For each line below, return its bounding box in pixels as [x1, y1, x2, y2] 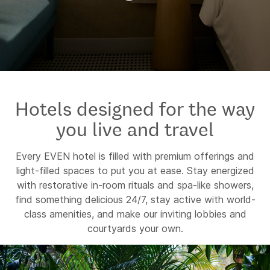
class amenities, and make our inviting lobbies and [24, 208, 246, 220]
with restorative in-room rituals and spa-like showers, [16, 179, 254, 191]
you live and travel [56, 118, 214, 140]
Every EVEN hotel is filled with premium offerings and [16, 150, 254, 162]
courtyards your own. [87, 222, 183, 234]
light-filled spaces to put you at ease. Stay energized [16, 165, 254, 177]
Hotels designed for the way [15, 98, 255, 119]
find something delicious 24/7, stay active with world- [14, 193, 256, 206]
